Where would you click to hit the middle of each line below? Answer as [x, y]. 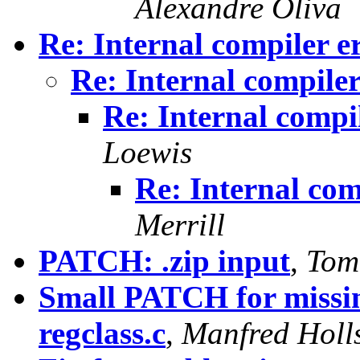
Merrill [180, 225]
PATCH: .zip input [164, 261]
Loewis [147, 153]
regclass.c [102, 333]
